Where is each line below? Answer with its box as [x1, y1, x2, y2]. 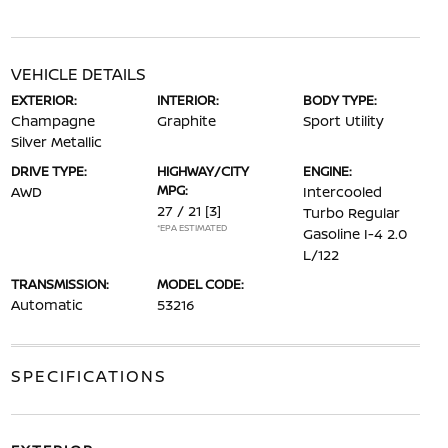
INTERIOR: [156, 91, 219, 109]
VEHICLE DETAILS [10, 63, 146, 85]
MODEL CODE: [156, 275, 244, 293]
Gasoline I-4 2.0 [303, 224, 408, 243]
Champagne [10, 111, 95, 130]
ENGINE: [303, 162, 353, 180]
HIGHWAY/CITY [156, 162, 249, 180]
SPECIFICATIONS [10, 365, 167, 387]
